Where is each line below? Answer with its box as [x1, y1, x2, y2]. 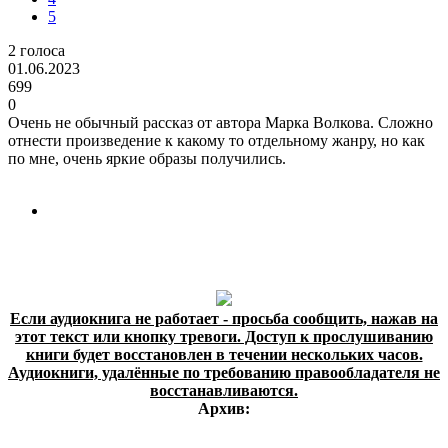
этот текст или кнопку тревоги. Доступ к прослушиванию [15, 327, 433, 345]
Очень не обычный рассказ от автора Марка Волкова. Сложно [8, 113, 433, 131]
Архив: [198, 399, 250, 417]
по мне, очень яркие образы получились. [8, 149, 286, 167]
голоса [16, 41, 65, 59]
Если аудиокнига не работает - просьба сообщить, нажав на [10, 309, 438, 327]
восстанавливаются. [150, 381, 298, 399]
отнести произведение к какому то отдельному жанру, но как [8, 131, 425, 149]
